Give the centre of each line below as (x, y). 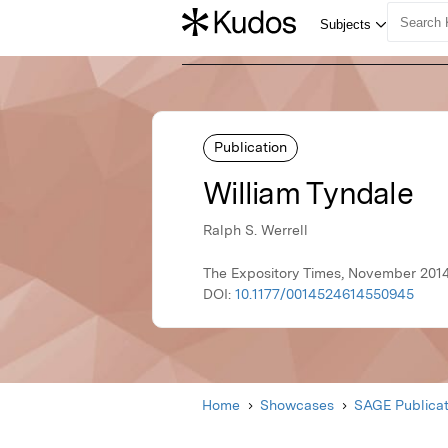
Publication (250, 146)
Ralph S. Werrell (255, 230)
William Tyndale (308, 193)
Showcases (297, 405)
